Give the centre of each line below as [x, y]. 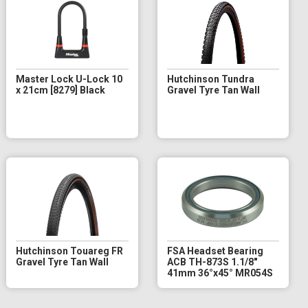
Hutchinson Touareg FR [70, 251]
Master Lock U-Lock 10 [69, 79]
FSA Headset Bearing [215, 251]
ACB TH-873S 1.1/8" [212, 262]
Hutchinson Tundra [210, 79]
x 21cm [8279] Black [61, 90]
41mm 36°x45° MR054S [220, 273]
